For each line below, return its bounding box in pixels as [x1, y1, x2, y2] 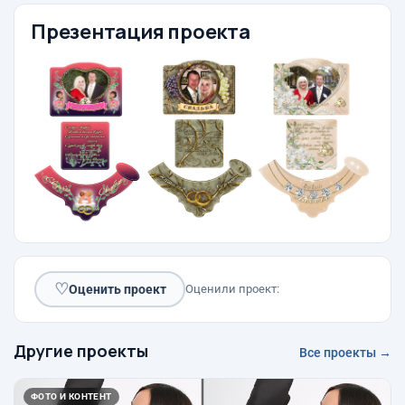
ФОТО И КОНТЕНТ [31, 391, 112, 402]
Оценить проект [68, 281, 166, 297]
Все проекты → [299, 345, 391, 361]
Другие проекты [14, 340, 148, 363]
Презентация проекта [31, 18, 250, 45]
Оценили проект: [185, 282, 279, 297]
